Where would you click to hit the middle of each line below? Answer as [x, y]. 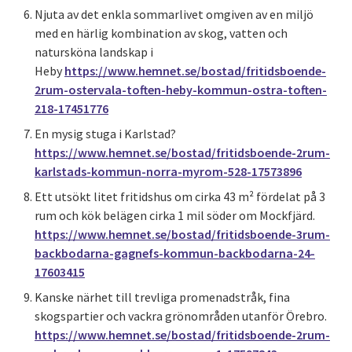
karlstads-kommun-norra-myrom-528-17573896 [168, 171]
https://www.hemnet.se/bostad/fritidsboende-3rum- [182, 234]
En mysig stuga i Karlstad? [105, 134]
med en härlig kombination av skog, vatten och [161, 33]
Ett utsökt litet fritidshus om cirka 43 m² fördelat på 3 [180, 196]
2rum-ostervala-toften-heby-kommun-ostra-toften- [181, 90]
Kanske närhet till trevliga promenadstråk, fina [162, 297]
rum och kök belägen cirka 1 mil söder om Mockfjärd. [176, 215]
